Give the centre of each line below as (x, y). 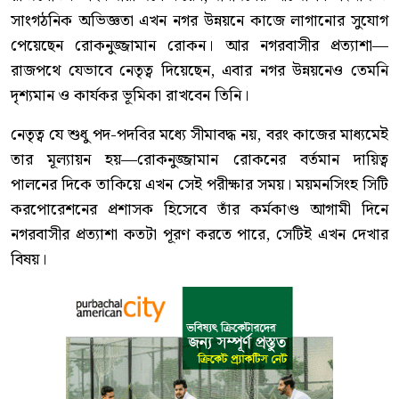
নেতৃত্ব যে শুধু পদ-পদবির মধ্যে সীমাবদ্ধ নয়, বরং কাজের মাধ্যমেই (199, 135)
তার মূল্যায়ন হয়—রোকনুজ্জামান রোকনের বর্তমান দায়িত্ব (199, 160)
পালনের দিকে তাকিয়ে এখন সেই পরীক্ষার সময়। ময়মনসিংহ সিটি (199, 185)
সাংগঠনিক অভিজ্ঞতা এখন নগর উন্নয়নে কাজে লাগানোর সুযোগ (199, 21)
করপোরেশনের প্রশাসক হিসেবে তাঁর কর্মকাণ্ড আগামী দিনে (199, 210)
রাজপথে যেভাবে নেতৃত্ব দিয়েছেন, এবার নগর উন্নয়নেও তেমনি (199, 71)
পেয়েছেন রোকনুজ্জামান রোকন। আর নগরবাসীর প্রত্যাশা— (199, 46)
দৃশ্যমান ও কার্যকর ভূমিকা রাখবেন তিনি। (130, 96)
